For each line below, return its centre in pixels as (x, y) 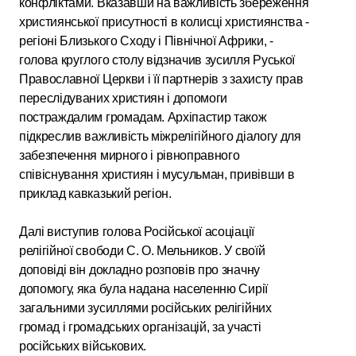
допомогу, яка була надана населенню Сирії (143, 288)
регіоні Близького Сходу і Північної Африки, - (146, 41)
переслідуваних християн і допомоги (124, 98)
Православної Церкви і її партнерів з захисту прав (161, 79)
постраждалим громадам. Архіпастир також (143, 117)
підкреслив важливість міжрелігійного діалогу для (160, 136)
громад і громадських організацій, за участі (140, 327)
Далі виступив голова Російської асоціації (137, 231)
